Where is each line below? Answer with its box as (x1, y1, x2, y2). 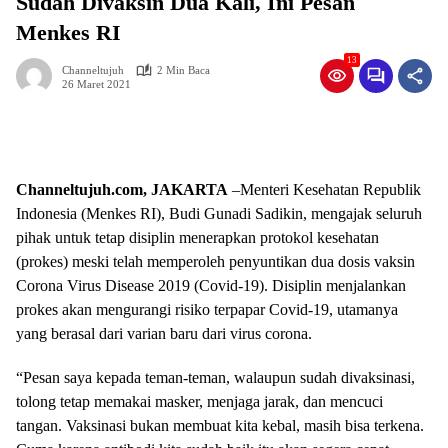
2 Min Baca (157, 64, 210, 76)
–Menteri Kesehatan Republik (228, 181, 421, 198)
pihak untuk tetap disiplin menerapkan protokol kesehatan (16, 229, 379, 246)
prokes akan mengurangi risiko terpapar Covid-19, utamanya (16, 301, 398, 318)
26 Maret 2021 (62, 77, 131, 90)
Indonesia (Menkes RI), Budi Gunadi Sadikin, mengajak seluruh (16, 205, 422, 222)
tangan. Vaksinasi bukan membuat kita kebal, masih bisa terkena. (16, 417, 424, 434)
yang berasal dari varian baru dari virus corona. (16, 325, 312, 342)
